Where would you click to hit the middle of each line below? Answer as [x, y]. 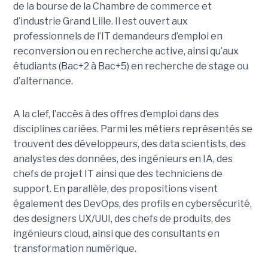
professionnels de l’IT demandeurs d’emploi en [118, 36]
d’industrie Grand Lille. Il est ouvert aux [100, 21]
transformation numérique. [74, 248]
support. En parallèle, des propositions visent [115, 188]
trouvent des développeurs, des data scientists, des [129, 144]
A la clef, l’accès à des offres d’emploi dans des [116, 114]
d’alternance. [43, 81]
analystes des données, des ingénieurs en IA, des [123, 159]
